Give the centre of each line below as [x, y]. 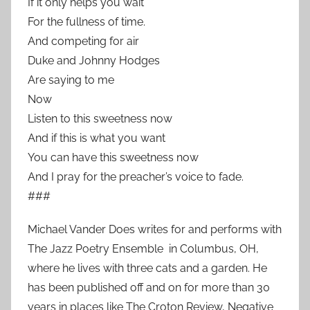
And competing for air [83, 41]
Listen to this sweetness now [100, 119]
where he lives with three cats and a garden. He [147, 268]
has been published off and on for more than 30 [149, 288]
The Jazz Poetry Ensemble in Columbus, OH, [143, 249]
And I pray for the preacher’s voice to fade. [136, 177]
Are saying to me [71, 80]
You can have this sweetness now [113, 157]
